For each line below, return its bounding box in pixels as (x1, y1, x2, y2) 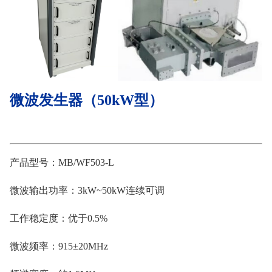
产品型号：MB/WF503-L (10, 157, 114, 168)
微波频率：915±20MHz (10, 240, 108, 251)
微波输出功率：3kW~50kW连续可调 (10, 185, 165, 195)
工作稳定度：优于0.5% (10, 212, 107, 223)
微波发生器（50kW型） (10, 92, 163, 108)
